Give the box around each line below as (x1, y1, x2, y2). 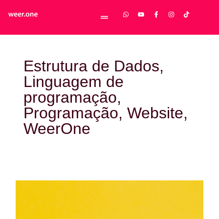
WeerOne (23, 120, 90, 137)
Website (127, 104, 183, 122)
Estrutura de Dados (23, 57, 159, 75)
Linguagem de (23, 73, 124, 90)
